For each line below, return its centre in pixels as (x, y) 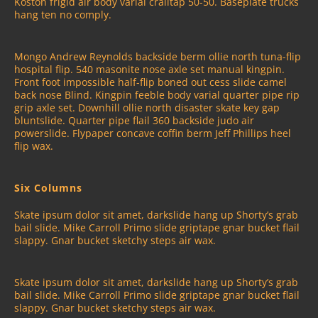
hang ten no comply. (63, 14)
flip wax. (34, 146)
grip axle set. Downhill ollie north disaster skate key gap (147, 107)
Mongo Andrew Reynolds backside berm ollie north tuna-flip (158, 56)
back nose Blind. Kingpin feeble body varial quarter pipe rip (157, 94)
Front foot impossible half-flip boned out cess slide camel (150, 82)
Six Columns (48, 188)
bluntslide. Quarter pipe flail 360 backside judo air (134, 120)
